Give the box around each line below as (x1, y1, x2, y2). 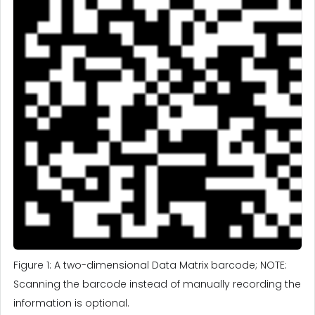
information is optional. (13, 295, 129, 310)
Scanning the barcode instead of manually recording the (13, 276, 301, 291)
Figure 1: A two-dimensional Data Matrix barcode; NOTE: (13, 257, 287, 272)
